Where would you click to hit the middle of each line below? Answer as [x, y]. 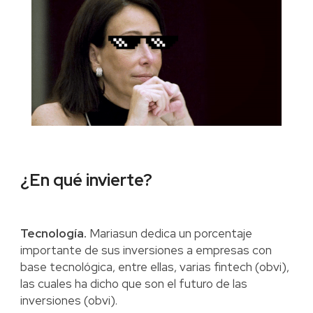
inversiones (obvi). [68, 301]
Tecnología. [53, 234]
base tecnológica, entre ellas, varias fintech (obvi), [154, 267]
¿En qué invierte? [86, 180]
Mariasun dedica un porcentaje [169, 234]
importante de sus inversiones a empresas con [146, 250]
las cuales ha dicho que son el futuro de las [133, 284]
